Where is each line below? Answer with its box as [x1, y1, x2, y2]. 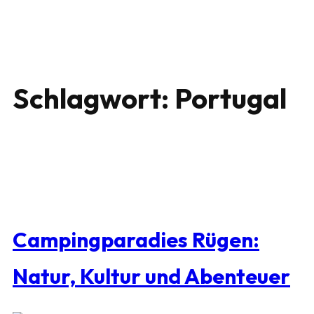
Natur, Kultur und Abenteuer [13, 263, 290, 290]
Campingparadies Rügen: [13, 226, 259, 254]
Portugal [175, 80, 287, 116]
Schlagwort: [13, 80, 175, 116]
